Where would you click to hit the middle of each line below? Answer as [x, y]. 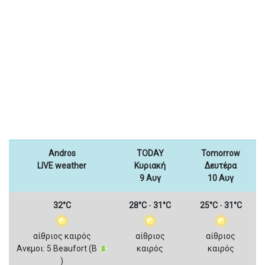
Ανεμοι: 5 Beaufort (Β [57, 248]
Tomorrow [221, 153]
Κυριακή [150, 166]
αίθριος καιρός [62, 236]
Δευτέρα [221, 166]
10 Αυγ [221, 178]
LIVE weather [62, 166]
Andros [62, 153]
